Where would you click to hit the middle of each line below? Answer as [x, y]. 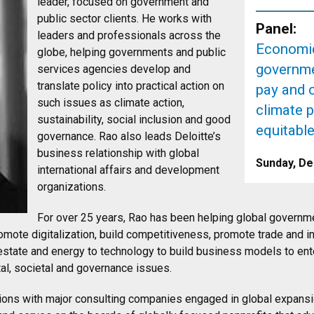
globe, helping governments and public [131, 52]
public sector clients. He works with [124, 19]
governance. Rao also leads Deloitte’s [129, 136]
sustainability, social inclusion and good [134, 120]
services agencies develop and [114, 69]
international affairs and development [128, 170]
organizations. [71, 187]
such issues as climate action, [111, 103]
